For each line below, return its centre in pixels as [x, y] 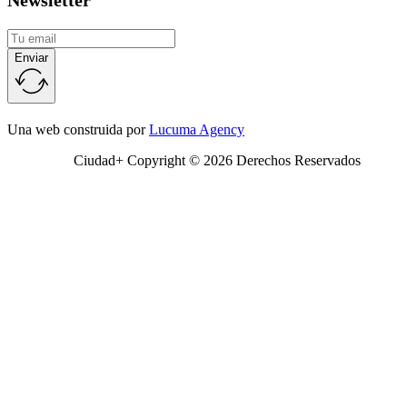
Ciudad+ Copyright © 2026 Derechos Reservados [217, 161]
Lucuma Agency [197, 130]
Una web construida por [78, 130]
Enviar [31, 58]
